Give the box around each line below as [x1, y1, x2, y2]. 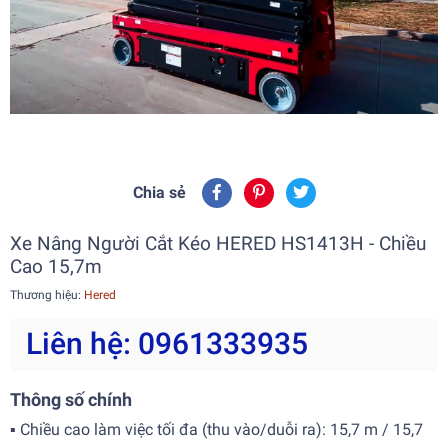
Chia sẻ [132, 183, 186, 202]
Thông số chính [10, 389, 132, 410]
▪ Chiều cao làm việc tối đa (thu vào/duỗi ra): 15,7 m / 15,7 [10, 420, 423, 439]
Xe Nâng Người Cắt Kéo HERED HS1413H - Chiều [10, 232, 426, 255]
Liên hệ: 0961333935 [26, 326, 308, 361]
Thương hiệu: [10, 288, 81, 302]
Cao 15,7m [10, 255, 102, 278]
